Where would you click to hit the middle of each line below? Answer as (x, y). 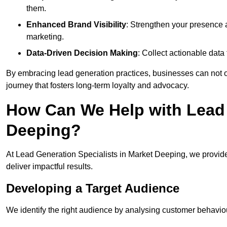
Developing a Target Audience (93, 188)
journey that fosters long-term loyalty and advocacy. (98, 86)
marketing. (45, 37)
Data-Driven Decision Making (82, 53)
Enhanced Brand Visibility (76, 25)
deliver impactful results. (49, 167)
